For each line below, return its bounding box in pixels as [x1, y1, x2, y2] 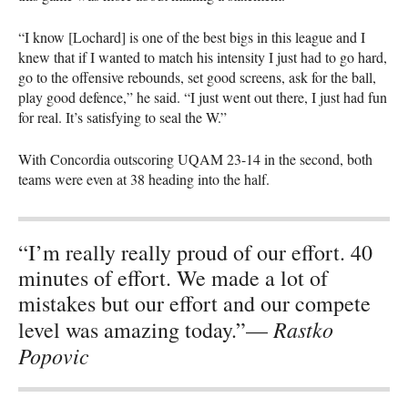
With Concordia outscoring [18, 148, 178, 168]
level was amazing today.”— [18, 314, 273, 344]
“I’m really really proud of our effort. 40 [18, 237, 372, 267]
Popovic [18, 340, 89, 370]
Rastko [273, 313, 333, 343]
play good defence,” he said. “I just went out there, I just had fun [18, 87, 387, 107]
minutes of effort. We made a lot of [18, 262, 328, 292]
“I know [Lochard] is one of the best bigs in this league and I [18, 26, 365, 46]
